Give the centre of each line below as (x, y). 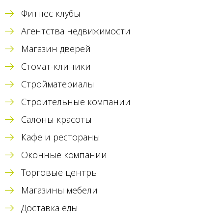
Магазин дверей (56, 49)
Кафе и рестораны (61, 137)
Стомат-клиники (56, 67)
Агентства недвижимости (76, 31)
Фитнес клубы (51, 14)
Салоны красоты (56, 120)
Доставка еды (50, 208)
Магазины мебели (59, 190)
